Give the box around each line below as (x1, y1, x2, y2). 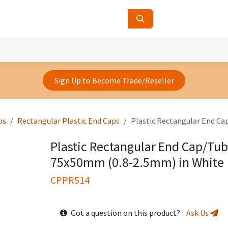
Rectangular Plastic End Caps (17, 116, 120, 126)
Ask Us (186, 208, 210, 218)
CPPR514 (50, 174, 90, 187)
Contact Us (20, 43, 59, 53)
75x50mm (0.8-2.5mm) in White (50, 154, 224, 171)
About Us (67, 43, 99, 53)
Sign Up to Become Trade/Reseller (54, 75, 174, 86)
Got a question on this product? (69, 208, 186, 218)
